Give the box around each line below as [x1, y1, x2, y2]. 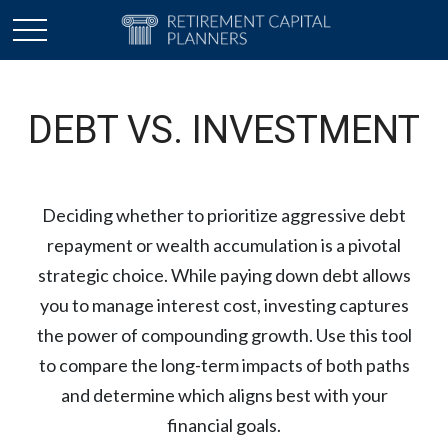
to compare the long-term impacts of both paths [38, 354, 410, 376]
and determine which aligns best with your [60, 384, 388, 406]
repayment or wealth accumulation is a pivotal [47, 234, 401, 256]
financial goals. [167, 414, 281, 436]
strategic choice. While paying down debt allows [37, 264, 411, 286]
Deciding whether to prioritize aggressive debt [42, 204, 406, 226]
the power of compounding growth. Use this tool [36, 324, 412, 346]
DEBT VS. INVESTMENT [28, 108, 420, 152]
